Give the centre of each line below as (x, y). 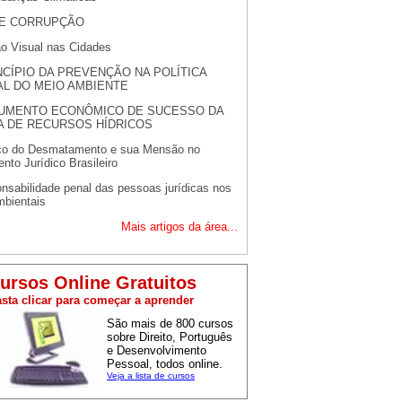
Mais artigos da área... (179, 226)
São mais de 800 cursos (170, 323)
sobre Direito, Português (170, 336)
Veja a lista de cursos (151, 375)
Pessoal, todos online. (165, 363)
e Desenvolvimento (157, 350)
